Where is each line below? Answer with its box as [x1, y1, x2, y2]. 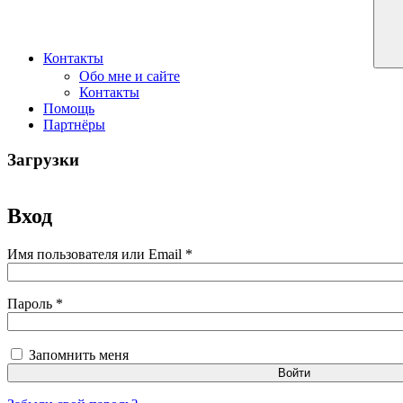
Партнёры [43, 117, 105, 132]
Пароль [7, 296, 56, 312]
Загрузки [7, 149, 79, 169]
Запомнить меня [29, 347, 129, 363]
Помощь [43, 101, 94, 116]
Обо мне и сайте [79, 68, 180, 84]
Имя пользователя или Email [7, 246, 185, 263]
